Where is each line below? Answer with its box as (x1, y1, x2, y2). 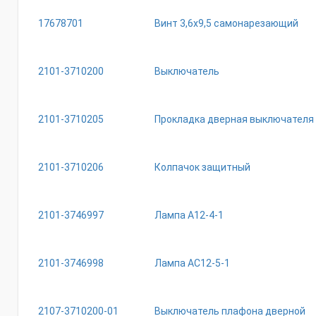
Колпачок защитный (154, 162, 250, 173)
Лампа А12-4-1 (154, 209, 224, 221)
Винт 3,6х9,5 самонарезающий (154, 18, 298, 29)
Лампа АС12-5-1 (154, 257, 230, 269)
